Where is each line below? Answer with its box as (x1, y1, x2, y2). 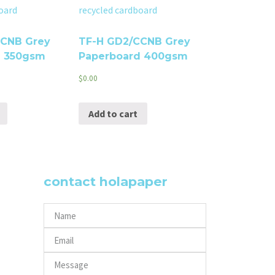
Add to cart (88, 107, 137, 120)
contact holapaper (44, 174, 168, 190)
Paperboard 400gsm (79, 50, 188, 63)
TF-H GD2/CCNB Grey (79, 36, 190, 48)
